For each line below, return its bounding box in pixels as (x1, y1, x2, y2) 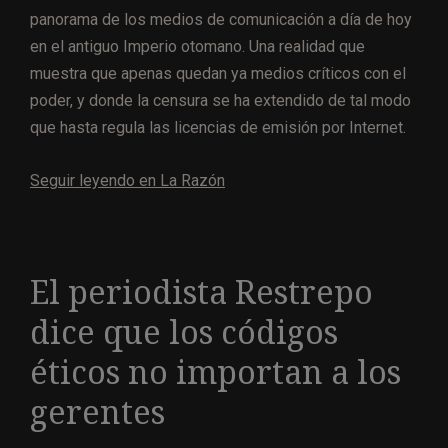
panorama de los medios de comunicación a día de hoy (30, 9, 412, 29)
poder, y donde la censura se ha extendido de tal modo (30, 90, 411, 110)
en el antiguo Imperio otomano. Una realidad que (30, 36, 365, 56)
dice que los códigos (30, 313, 338, 352)
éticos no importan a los (30, 353, 401, 392)
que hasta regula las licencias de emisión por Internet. (30, 117, 406, 137)
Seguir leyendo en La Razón (30, 170, 225, 190)
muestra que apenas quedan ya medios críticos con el (30, 63, 406, 83)
